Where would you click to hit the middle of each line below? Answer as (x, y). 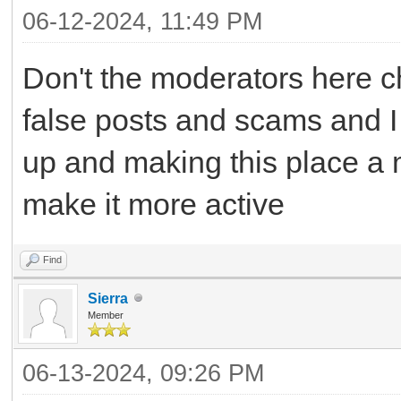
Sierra (108, 298)
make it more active (154, 204)
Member (106, 315)
